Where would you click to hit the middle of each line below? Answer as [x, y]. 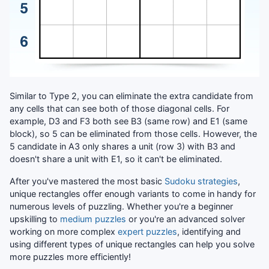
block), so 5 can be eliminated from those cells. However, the [133, 133]
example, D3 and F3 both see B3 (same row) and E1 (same [128, 121]
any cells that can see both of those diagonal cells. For [119, 108]
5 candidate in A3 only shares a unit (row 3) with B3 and [122, 146]
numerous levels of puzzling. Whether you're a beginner [121, 206]
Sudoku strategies [201, 181]
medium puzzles [93, 219]
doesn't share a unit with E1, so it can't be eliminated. [116, 159]
